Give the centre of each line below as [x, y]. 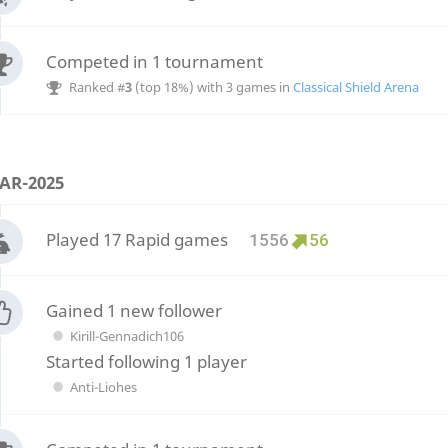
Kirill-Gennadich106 [126, 335]
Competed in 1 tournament [154, 61]
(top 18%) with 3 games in [212, 86]
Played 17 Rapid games [138, 240]
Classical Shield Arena [355, 86]
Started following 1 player [146, 361]
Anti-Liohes [103, 386]
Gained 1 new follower [133, 310]
